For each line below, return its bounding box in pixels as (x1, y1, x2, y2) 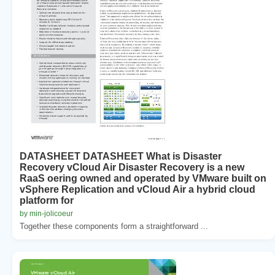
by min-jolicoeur (20, 209, 73, 218)
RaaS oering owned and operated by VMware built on (20, 172, 266, 184)
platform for (20, 195, 74, 206)
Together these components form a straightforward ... (20, 221, 208, 231)
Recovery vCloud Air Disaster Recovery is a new (20, 161, 244, 172)
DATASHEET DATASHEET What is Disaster (20, 150, 222, 161)
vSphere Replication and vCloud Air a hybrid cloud (20, 184, 255, 195)
